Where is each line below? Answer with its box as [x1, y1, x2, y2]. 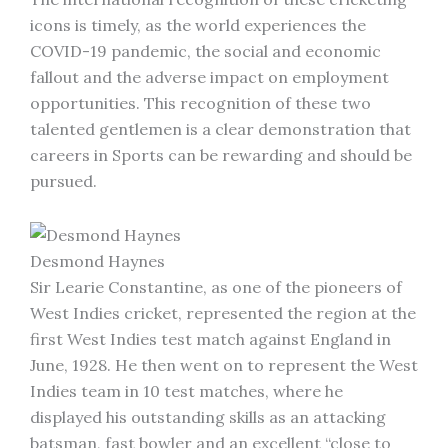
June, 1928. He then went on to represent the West [30, 355, 418, 375]
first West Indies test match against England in [30, 329, 391, 349]
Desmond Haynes [30, 251, 165, 271]
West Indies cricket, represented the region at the [30, 303, 416, 323]
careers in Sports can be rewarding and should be [30, 145, 412, 165]
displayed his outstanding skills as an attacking [30, 407, 386, 427]
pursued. [30, 171, 97, 191]
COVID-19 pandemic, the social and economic [30, 41, 381, 61]
